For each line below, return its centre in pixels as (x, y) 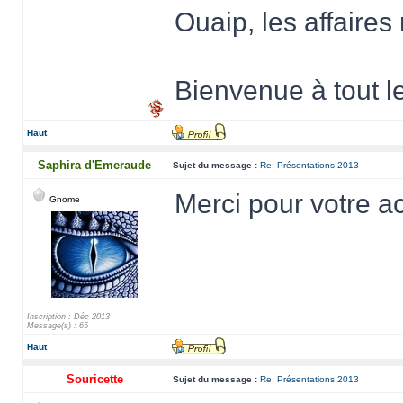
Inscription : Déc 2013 (68, 317)
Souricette (94, 379)
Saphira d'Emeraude (94, 165)
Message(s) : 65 (58, 326)
